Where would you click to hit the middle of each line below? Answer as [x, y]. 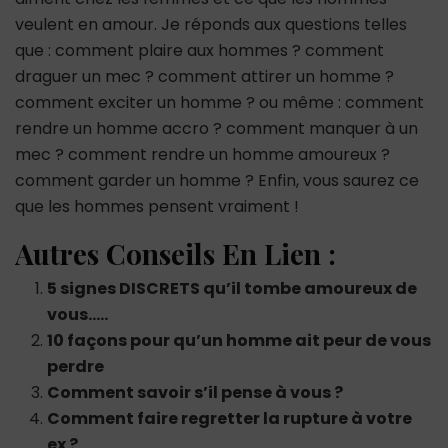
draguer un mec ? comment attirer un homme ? [204, 76]
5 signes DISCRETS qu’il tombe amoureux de [232, 288]
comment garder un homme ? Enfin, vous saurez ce [217, 180]
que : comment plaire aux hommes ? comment [199, 50]
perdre [75, 366]
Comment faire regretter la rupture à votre [229, 418]
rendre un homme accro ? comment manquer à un [216, 128]
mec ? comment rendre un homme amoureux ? [202, 154]
